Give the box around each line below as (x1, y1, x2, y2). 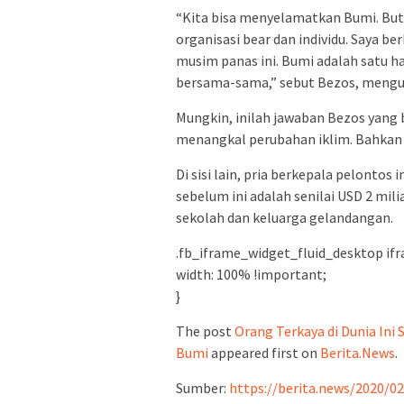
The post (176, 321, 234, 340)
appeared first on (208, 343, 320, 362)
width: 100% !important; (176, 264, 326, 283)
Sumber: (176, 378, 229, 397)
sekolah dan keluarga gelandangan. (176, 207, 393, 226)
